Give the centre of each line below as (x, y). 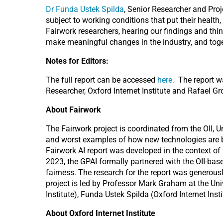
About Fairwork (73, 110)
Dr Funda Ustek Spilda (85, 9)
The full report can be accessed (102, 80)
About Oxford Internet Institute (101, 213)
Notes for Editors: (77, 61)
